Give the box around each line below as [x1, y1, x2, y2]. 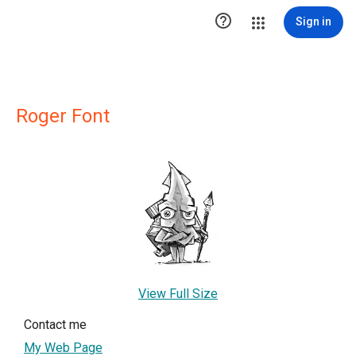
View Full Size [138, 286, 218, 301]
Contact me [24, 317, 87, 332]
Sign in [296, 15, 331, 28]
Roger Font [16, 105, 110, 127]
